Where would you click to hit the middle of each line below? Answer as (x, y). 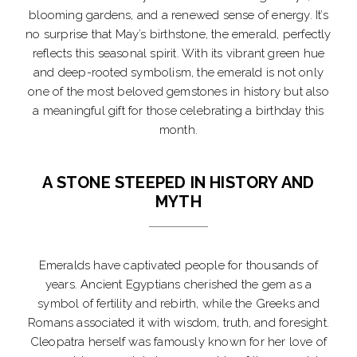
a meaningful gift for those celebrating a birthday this (178, 111)
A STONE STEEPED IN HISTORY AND (178, 183)
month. (178, 130)
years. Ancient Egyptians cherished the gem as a (178, 285)
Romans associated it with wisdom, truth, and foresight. (178, 323)
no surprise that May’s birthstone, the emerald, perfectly (178, 35)
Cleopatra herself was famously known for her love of (178, 342)
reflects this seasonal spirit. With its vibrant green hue (178, 54)
